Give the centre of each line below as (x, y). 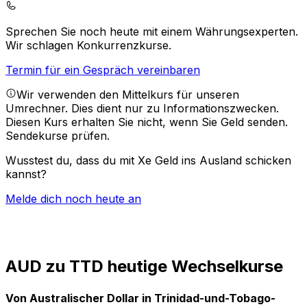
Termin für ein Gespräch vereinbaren (103, 70)
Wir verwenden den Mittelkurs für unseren (128, 95)
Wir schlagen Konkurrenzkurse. (88, 46)
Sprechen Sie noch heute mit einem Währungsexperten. (152, 32)
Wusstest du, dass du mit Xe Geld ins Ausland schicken (148, 161)
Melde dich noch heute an (73, 199)
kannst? (26, 174)
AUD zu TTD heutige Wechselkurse (144, 267)
